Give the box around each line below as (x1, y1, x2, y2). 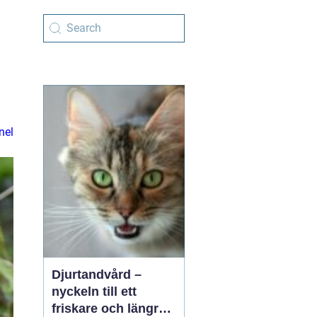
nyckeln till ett (52, 284, 137, 299)
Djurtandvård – (52, 267, 142, 282)
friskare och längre (52, 301, 166, 316)
